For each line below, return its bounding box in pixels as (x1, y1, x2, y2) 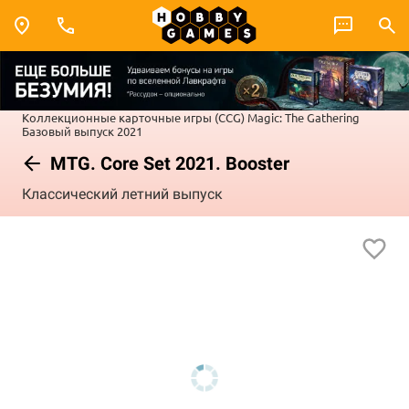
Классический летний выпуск (22, 185, 223, 204)
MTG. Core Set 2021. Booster (46, 152, 289, 174)
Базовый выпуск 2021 (22, 122, 142, 139)
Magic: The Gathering (247, 109, 360, 125)
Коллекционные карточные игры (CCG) (22, 109, 245, 125)
